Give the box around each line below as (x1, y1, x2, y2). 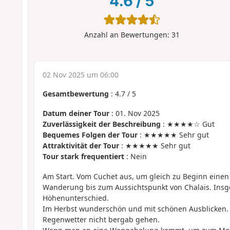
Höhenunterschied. (42, 193, 109, 203)
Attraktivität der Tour (42, 141, 119, 151)
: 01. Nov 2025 (109, 108, 160, 119)
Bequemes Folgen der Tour (42, 130, 138, 140)
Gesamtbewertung (42, 88, 109, 99)
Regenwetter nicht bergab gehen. (42, 214, 160, 224)
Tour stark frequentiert (42, 151, 124, 162)
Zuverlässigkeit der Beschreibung (42, 119, 161, 129)
